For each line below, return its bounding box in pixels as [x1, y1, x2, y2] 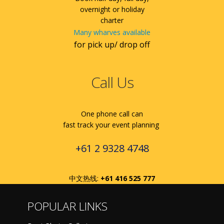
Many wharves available [73, 27, 150, 37]
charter [100, 15, 123, 25]
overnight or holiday [79, 4, 144, 14]
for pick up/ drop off [74, 38, 150, 50]
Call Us [90, 71, 133, 92]
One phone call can [81, 108, 143, 118]
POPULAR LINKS [27, 198, 107, 214]
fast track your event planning [63, 119, 161, 129]
